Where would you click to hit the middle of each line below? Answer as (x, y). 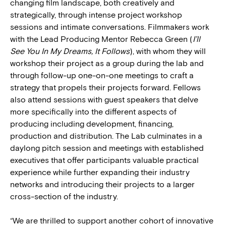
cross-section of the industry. (64, 196)
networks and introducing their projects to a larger (102, 184)
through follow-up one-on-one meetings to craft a (102, 75)
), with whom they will (168, 51)
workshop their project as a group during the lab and (107, 63)
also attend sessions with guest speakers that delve (104, 99)
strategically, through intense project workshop (96, 15)
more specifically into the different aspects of (93, 111)
